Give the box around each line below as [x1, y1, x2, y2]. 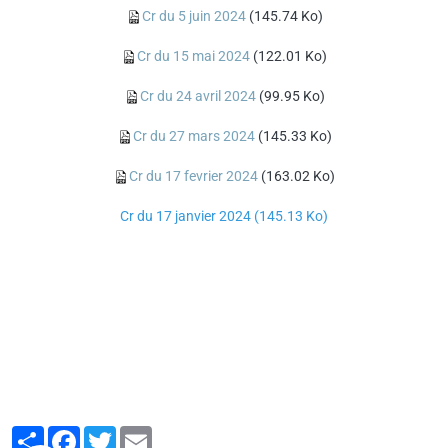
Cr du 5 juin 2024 [141, 8, 246, 24]
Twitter [116, 426, 160, 442]
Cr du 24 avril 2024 [139, 88, 256, 104]
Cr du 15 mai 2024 [137, 48, 250, 64]
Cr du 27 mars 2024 [132, 128, 255, 144]
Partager [44, 426, 99, 442]
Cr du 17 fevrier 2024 [129, 168, 258, 184]
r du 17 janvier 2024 [129, 208, 251, 224]
